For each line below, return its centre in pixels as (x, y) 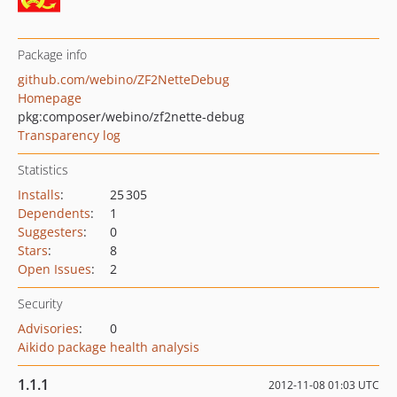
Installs (39, 195)
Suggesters (51, 232)
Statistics (43, 170)
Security (40, 304)
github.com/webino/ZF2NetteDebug (124, 79)
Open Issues (54, 269)
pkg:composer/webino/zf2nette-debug (131, 117)
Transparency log (69, 135)
